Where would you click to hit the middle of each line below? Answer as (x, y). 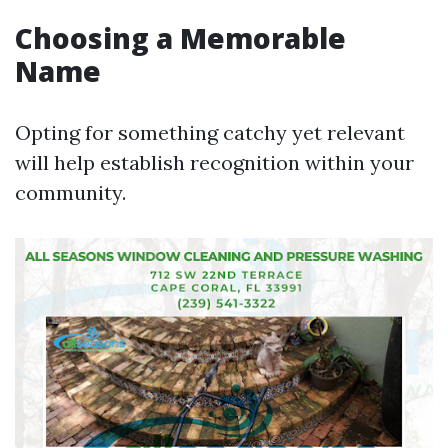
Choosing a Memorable (180, 38)
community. (70, 192)
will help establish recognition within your (214, 162)
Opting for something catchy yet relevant (210, 132)
